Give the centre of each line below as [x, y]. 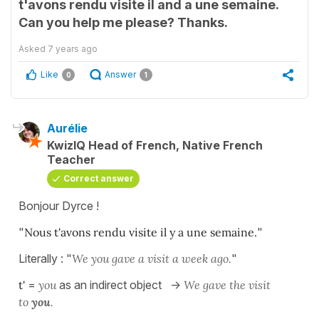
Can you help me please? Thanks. [123, 22]
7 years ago [73, 48]
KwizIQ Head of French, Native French [155, 145]
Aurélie [67, 128]
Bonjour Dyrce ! [59, 205]
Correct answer [99, 178]
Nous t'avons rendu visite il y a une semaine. [141, 232]
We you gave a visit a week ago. [152, 258]
